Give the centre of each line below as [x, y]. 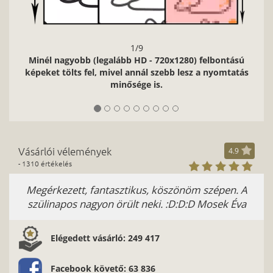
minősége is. [136, 84]
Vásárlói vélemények [65, 151]
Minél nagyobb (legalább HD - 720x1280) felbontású [136, 60]
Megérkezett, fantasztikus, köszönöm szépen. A [136, 190]
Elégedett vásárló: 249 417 [105, 238]
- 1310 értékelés [45, 163]
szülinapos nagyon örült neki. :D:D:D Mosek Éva [136, 204]
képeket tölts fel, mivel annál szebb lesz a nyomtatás [136, 72]
